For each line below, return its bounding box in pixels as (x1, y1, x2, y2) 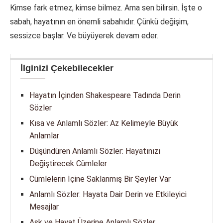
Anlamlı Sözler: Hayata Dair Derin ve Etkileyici (29, 190, 187, 200)
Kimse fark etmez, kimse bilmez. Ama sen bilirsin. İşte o (10, 3, 202, 13)
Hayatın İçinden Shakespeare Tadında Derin (29, 91, 181, 101)
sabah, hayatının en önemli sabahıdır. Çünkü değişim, (10, 17, 189, 27)
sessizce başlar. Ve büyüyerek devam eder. (10, 31, 158, 41)
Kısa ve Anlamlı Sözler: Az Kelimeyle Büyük (29, 118, 178, 128)
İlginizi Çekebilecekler (20, 63, 113, 74)
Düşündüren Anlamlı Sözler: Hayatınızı (29, 146, 160, 156)
